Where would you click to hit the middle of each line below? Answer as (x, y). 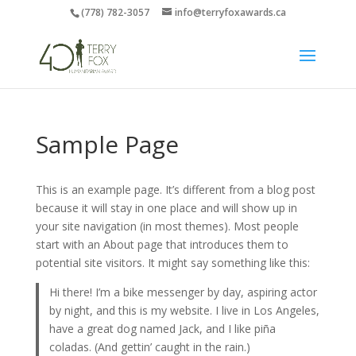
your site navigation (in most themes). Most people (167, 226)
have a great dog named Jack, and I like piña (163, 329)
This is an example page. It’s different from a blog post (175, 190)
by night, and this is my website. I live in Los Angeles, (185, 310)
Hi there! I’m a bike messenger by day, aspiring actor (184, 292)
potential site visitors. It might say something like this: (172, 263)
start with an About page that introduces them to (162, 244)
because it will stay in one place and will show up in (166, 208)
